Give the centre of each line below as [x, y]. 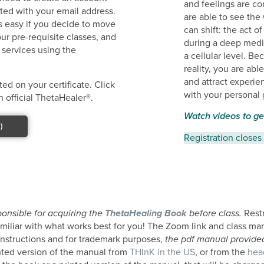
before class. [214, 213]
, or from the [221, 252]
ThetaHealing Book [146, 213]
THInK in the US [162, 252]
